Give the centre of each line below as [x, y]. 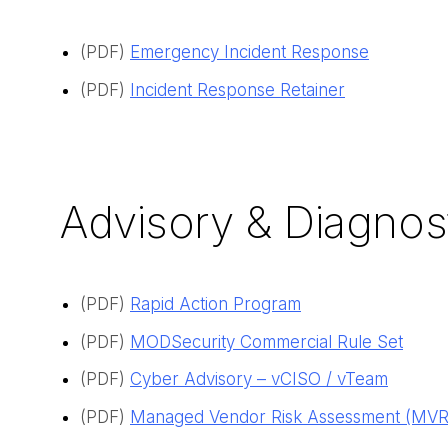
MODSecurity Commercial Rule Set [266, 341]
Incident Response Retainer [237, 89]
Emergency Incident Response [249, 52]
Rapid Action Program [215, 304]
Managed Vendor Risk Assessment [265, 416]
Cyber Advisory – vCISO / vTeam [259, 379]
